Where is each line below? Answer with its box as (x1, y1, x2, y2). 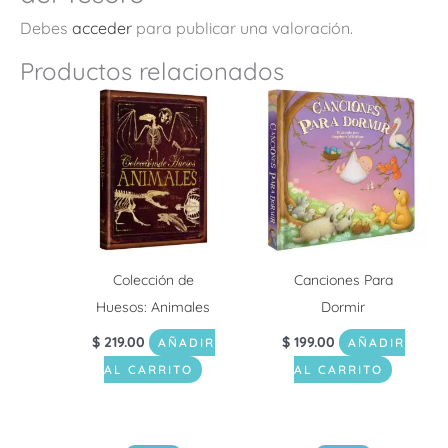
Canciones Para (293, 271, 393, 290)
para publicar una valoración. (132, 17, 353, 38)
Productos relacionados (20, 55, 284, 86)
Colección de (112, 271, 194, 290)
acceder (72, 17, 132, 38)
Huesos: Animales (96, 298, 210, 317)
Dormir (321, 298, 365, 317)
